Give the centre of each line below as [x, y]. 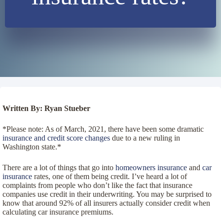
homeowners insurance [151, 167]
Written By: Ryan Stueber [46, 108]
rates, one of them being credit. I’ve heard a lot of [110, 176]
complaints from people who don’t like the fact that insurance [97, 185]
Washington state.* [32, 147]
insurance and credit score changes [56, 138]
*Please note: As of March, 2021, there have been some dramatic [103, 129]
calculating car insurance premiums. [58, 212]
